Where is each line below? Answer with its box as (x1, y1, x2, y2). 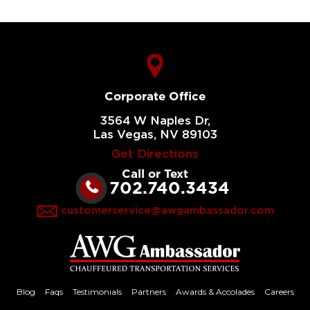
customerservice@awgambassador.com (60, 205, 274, 216)
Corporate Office (104, 89, 206, 103)
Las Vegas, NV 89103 (93, 128, 217, 140)
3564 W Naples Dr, (100, 114, 210, 127)
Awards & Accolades (175, 286, 255, 297)
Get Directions (111, 147, 199, 160)
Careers (264, 286, 294, 297)
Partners (131, 286, 166, 297)
